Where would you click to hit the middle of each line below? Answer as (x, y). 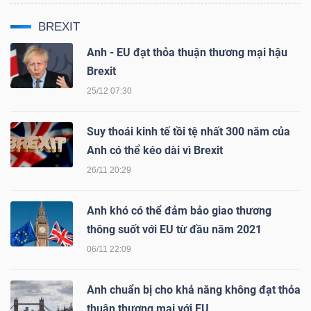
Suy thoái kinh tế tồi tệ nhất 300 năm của (188, 131)
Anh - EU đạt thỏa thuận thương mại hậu (187, 52)
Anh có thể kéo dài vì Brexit (155, 150)
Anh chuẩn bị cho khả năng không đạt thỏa (194, 289)
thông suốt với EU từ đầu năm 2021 (174, 229)
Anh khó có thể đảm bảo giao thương (179, 210)
